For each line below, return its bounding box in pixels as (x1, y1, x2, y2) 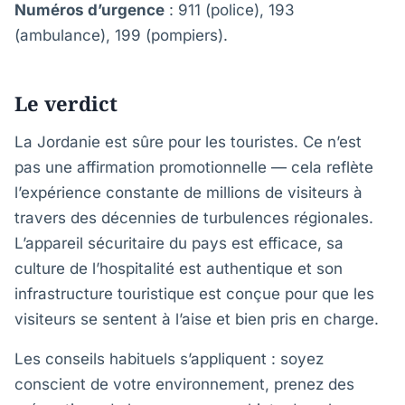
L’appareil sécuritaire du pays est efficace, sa (14, 234, 344, 252)
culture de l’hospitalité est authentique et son (14, 259, 343, 278)
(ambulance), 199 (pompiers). (14, 26, 228, 44)
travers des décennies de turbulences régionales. (14, 209, 373, 227)
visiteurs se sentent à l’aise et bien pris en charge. (14, 310, 379, 328)
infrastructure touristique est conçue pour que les (14, 285, 374, 303)
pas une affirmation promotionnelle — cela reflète (14, 158, 373, 176)
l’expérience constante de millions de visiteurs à (14, 184, 363, 202)
